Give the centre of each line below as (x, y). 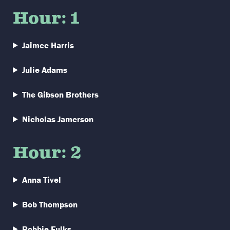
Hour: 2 (47, 153)
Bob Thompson (50, 204)
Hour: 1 (46, 19)
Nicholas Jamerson (58, 119)
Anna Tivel (42, 180)
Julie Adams (45, 70)
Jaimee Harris (48, 45)
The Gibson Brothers (61, 94)
